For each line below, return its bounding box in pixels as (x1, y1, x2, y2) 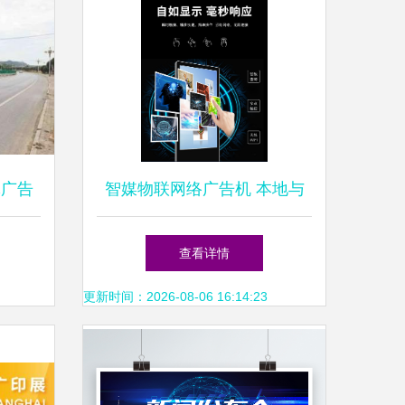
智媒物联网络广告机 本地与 (104, 180, 305, 198)
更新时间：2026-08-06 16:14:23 (83, 289, 268, 304)
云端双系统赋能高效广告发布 (99, 234, 310, 252)
